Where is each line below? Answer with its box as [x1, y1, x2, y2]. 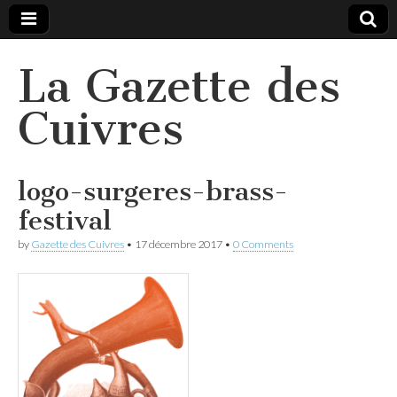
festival [18, 205, 112, 237]
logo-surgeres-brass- [18, 175, 288, 207]
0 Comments [233, 237, 293, 251]
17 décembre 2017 [135, 237, 222, 251]
